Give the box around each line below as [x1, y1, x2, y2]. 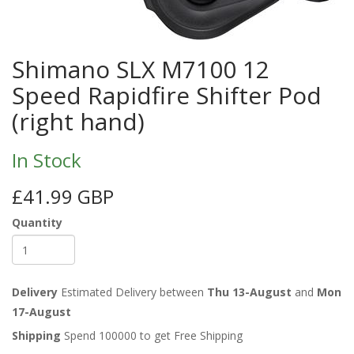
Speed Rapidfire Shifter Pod [12, 79, 322, 112]
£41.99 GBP [12, 183, 114, 210]
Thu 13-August [207, 284, 292, 300]
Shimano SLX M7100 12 [12, 53, 269, 86]
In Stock [12, 147, 81, 174]
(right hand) [12, 105, 145, 138]
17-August [12, 304, 71, 320]
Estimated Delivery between [58, 284, 207, 300]
